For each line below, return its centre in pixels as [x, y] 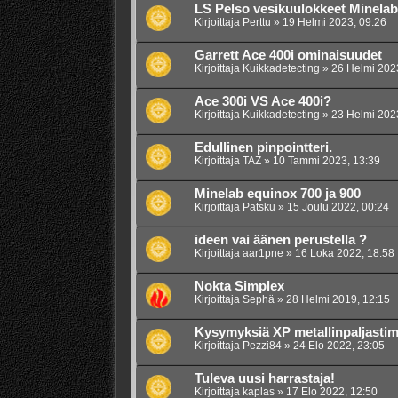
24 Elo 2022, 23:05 [338, 346]
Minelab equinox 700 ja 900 [277, 194]
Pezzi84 [262, 346]
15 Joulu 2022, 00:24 [338, 207]
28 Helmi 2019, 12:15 [338, 300]
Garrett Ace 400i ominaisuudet [288, 56]
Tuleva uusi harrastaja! [264, 379]
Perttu [256, 23]
